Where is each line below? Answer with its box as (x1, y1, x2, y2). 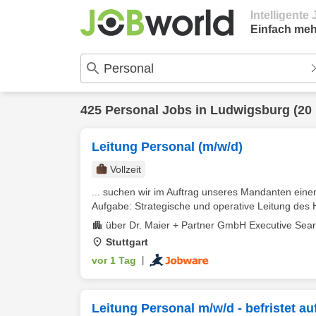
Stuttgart (106, 236, 148, 248)
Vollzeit (110, 164, 141, 175)
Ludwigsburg (210, 103, 290, 117)
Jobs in (159, 103, 210, 117)
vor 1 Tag (92, 255, 136, 266)
